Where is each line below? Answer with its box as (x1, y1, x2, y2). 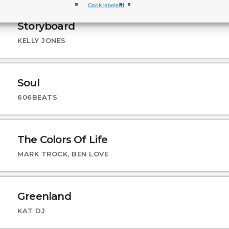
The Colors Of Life (17, 133, 108, 146)
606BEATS (17, 93, 58, 101)
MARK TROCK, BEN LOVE (17, 150, 109, 158)
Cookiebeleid (88, 2, 125, 9)
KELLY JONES (17, 36, 66, 44)
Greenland (17, 190, 71, 203)
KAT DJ (17, 207, 45, 215)
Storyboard (17, 19, 75, 32)
